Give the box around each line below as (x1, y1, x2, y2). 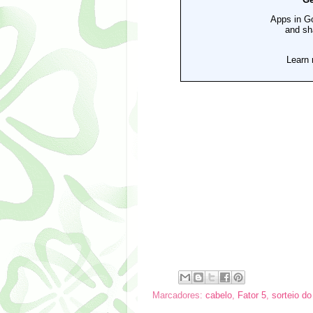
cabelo (205, 291, 232, 301)
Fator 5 (238, 291, 266, 301)
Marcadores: (152, 291, 205, 301)
